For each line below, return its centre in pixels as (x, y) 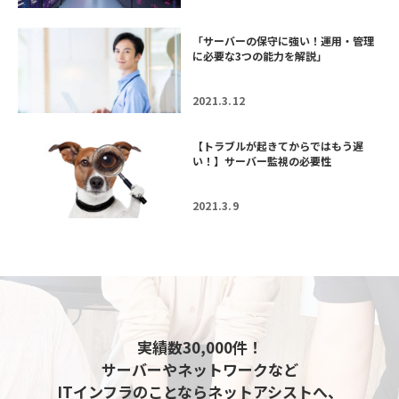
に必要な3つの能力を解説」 (260, 56)
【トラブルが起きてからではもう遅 (278, 146)
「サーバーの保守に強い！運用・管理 (283, 41)
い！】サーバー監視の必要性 (262, 161)
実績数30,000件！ (199, 347)
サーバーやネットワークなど (199, 369)
